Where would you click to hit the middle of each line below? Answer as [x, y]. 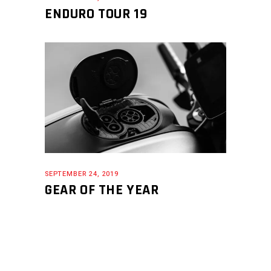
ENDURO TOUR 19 [96, 14]
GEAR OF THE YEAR [102, 190]
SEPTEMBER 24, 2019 [82, 174]
